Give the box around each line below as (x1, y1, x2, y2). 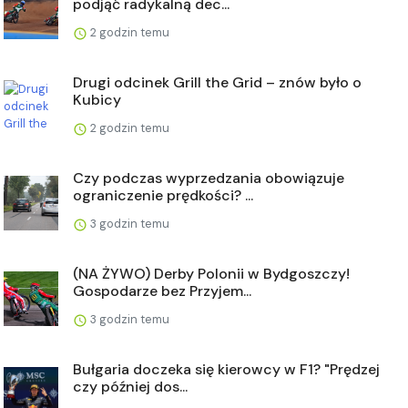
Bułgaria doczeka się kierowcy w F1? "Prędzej (73, 360, 380, 380)
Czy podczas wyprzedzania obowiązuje (73, 168, 344, 189)
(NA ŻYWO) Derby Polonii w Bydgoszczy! (73, 264, 350, 284)
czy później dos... (73, 377, 188, 397)
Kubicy (73, 90, 121, 110)
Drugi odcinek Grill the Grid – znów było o (73, 73, 362, 93)
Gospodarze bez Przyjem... (73, 281, 251, 301)
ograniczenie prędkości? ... (73, 186, 253, 206)
